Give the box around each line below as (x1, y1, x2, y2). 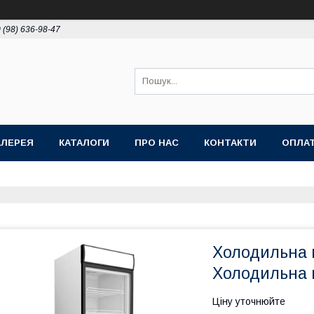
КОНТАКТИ (204, 137, 257, 148)
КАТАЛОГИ (59, 137, 109, 148)
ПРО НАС (135, 137, 179, 148)
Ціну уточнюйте (212, 296, 285, 307)
